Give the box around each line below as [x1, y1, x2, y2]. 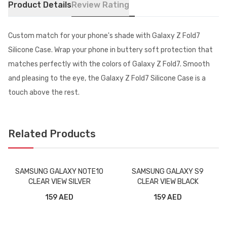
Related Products [8, 128, 96, 140]
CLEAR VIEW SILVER [28, 177, 91, 186]
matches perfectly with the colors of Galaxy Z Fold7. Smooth [8, 60, 210, 68]
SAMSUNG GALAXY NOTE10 [15, 167, 103, 176]
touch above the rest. [8, 88, 80, 97]
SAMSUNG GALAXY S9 [132, 167, 204, 176]
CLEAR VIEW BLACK [137, 177, 199, 186]
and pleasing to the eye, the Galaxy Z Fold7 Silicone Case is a [8, 74, 206, 83]
